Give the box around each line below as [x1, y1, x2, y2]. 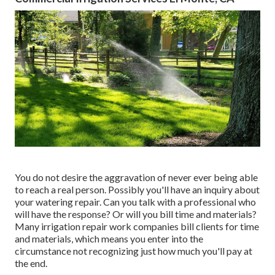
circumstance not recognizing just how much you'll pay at [15, 244, 252, 257]
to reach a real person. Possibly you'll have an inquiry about [15, 183, 260, 195]
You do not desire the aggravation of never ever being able [15, 171, 258, 183]
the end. [15, 257, 47, 269]
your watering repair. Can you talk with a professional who [15, 195, 256, 207]
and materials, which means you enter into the [15, 232, 203, 244]
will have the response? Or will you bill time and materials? [15, 207, 257, 220]
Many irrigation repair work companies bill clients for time [15, 220, 259, 232]
